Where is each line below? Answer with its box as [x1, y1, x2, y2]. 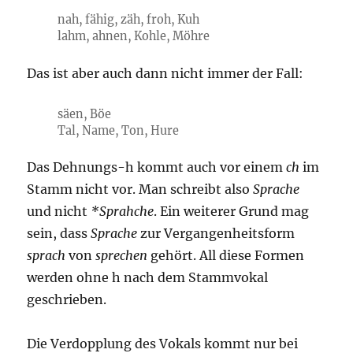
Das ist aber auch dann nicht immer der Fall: [27, 65, 304, 81]
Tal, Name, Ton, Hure [57, 123, 179, 138]
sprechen [95, 247, 148, 263]
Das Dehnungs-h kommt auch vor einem [27, 158, 287, 175]
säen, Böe [57, 106, 111, 121]
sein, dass [27, 225, 91, 241]
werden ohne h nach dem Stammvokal [27, 269, 269, 285]
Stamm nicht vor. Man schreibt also [27, 180, 254, 197]
